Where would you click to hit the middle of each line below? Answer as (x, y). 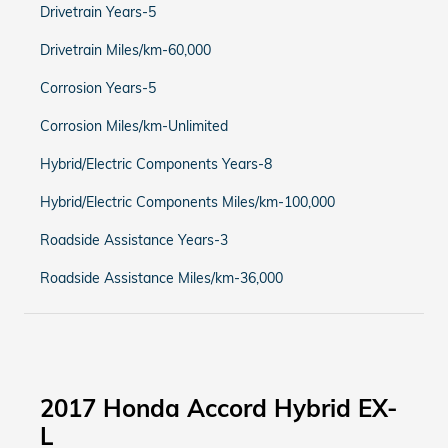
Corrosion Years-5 (98, 88)
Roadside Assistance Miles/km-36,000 (161, 278)
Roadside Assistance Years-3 (134, 240)
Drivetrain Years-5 (98, 12)
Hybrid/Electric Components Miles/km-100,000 (187, 202)
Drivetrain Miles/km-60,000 (125, 50)
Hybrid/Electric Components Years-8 (156, 164)
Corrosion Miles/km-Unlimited (134, 126)
